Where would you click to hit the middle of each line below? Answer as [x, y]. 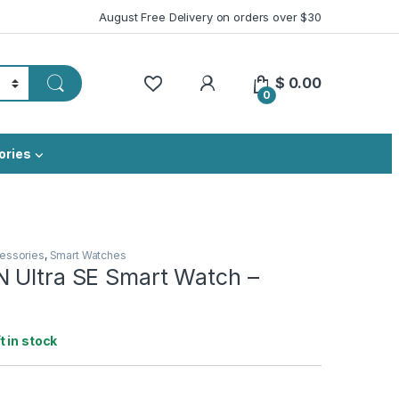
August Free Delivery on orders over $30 [210, 16]
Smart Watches [88, 256]
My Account [260, 82]
